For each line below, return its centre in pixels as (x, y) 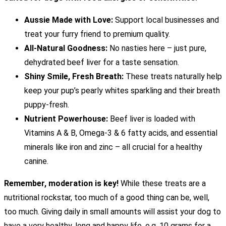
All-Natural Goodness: (66, 48)
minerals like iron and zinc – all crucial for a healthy (113, 147)
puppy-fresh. (47, 105)
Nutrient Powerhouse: (66, 119)
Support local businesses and (166, 20)
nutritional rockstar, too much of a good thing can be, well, (107, 198)
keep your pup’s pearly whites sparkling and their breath (122, 91)
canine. (36, 161)
